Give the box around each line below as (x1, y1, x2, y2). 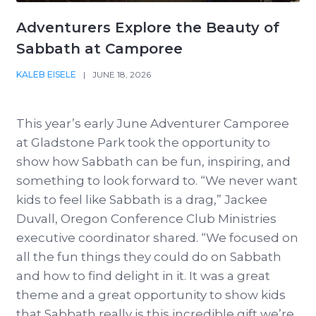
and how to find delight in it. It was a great (16, 269, 270, 284)
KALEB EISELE (16, 69, 76, 80)
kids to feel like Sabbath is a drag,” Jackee (16, 193, 267, 207)
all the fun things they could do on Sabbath (16, 250, 281, 265)
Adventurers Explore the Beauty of (16, 19, 279, 37)
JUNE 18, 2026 (92, 69, 151, 80)
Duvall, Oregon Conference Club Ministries (16, 212, 276, 226)
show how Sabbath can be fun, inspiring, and (16, 154, 291, 169)
